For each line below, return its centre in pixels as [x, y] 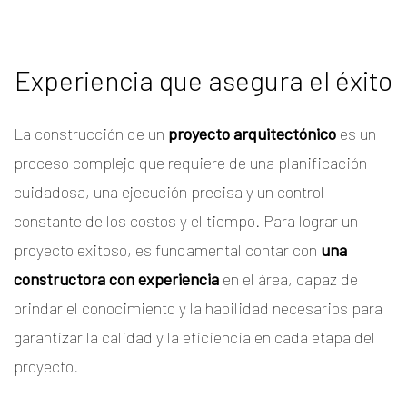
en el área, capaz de [288, 278]
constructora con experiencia [116, 278]
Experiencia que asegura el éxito [203, 79]
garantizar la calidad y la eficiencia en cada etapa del [194, 337]
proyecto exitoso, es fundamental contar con [167, 249]
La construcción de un [91, 133]
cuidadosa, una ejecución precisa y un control [169, 191]
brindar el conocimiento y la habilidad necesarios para [198, 308]
